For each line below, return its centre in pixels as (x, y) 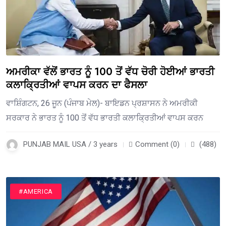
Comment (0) (157, 145)
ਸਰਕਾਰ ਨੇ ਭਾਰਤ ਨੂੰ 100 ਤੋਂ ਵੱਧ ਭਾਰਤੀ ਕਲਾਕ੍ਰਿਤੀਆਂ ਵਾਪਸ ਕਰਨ (105, 118)
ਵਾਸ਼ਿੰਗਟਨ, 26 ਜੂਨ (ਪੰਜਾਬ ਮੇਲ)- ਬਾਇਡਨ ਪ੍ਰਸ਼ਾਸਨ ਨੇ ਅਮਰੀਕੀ (102, 103)
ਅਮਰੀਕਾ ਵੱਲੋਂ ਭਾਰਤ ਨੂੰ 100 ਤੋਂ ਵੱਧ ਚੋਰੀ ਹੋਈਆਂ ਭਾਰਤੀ (110, 72)
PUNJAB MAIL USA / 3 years (70, 145)
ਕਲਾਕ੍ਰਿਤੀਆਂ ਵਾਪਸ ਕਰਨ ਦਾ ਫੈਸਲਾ (77, 85)
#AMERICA (36, 192)
